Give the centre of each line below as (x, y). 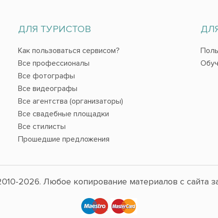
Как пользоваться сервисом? (69, 51)
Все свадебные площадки (63, 114)
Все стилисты (42, 127)
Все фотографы (46, 76)
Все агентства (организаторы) (70, 101)
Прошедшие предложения (64, 139)
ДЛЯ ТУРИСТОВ (54, 29)
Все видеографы (47, 89)
